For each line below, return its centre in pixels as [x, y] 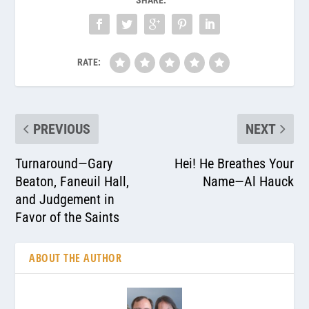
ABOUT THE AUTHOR [76, 258]
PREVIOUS [62, 129]
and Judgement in [65, 199]
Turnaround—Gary [64, 163]
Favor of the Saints [68, 217]
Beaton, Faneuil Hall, [72, 181]
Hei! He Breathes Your [234, 163]
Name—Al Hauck [248, 181]
